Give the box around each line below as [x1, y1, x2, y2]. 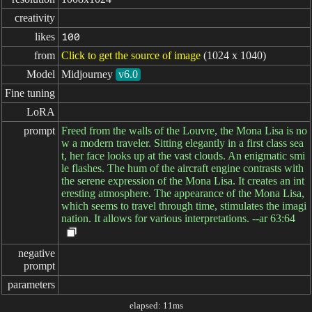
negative [18, 247, 55, 259]
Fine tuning [5, 87, 55, 99]
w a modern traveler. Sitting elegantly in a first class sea [61, 137, 304, 149]
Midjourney [61, 68, 113, 80]
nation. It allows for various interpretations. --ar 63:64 [61, 212, 295, 224]
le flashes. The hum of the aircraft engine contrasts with [61, 162, 304, 174]
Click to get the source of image [61, 49, 201, 61]
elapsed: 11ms [129, 300, 183, 311]
